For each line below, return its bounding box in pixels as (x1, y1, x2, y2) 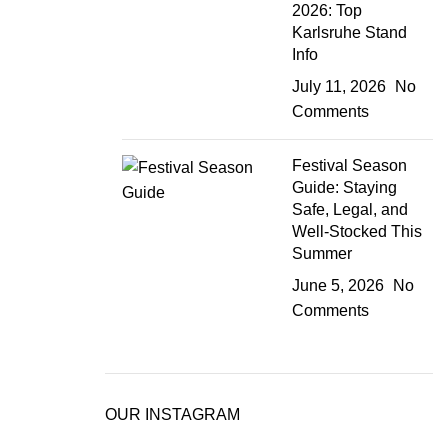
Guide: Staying (292, 179, 398, 197)
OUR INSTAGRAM (104, 406, 240, 424)
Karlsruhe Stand (292, 24, 408, 42)
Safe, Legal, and (292, 201, 409, 219)
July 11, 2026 (292, 78, 387, 96)
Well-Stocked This (292, 223, 423, 241)
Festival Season (292, 157, 408, 175)
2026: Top (292, 2, 363, 20)
